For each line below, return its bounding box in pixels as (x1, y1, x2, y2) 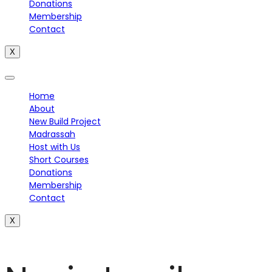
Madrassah (29, 128, 75, 141)
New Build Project (29, 115, 101, 128)
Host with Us (29, 141, 80, 154)
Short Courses (29, 154, 89, 166)
